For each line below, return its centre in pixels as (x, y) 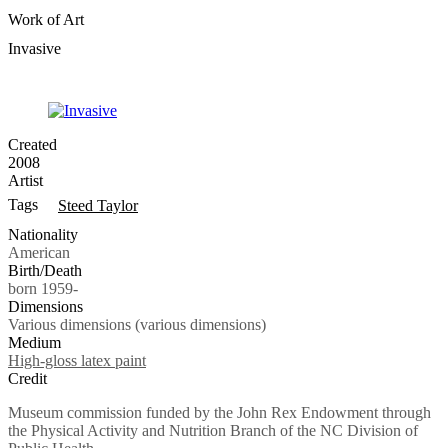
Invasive (34, 48)
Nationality (43, 235)
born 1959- (43, 289)
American (39, 253)
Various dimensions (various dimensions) (137, 325)
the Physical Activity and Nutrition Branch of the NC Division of (213, 431)
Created (32, 145)
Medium (34, 343)
